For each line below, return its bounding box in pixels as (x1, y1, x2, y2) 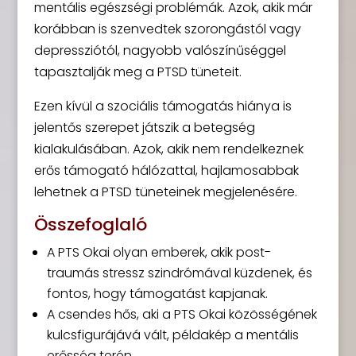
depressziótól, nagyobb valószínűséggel (33, 41, 286, 60)
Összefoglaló (33, 211, 147, 237)
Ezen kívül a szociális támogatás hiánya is (33, 96, 292, 115)
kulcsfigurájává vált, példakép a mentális (46, 325, 299, 344)
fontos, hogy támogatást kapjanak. (46, 284, 268, 303)
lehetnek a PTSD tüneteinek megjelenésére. (33, 182, 297, 201)
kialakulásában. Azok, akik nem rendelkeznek (33, 139, 304, 158)
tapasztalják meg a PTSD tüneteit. (33, 62, 242, 81)
